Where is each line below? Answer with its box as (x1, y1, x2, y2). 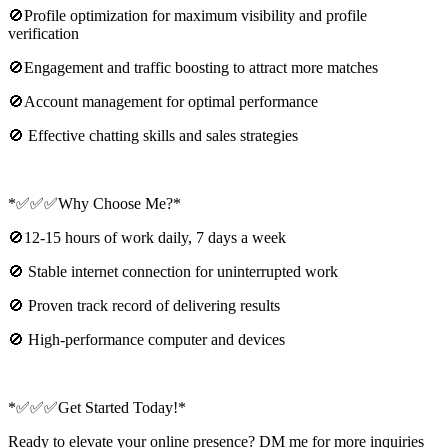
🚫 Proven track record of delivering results (8, 297, 280, 315)
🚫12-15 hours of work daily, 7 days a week (8, 229, 286, 247)
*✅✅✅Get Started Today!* (8, 399, 186, 417)
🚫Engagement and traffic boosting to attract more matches (8, 59, 378, 77)
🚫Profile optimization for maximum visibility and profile (8, 7, 367, 25)
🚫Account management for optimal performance (8, 93, 318, 111)
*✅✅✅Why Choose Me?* (8, 195, 181, 213)
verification (8, 25, 79, 43)
